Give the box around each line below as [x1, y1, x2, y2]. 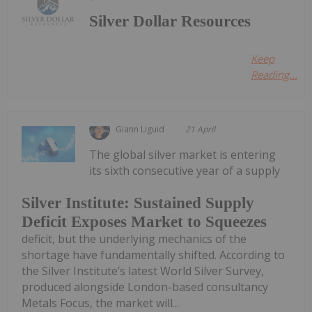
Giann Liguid [116, 123, 165, 136]
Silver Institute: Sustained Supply [22, 194, 254, 212]
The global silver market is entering [89, 147, 276, 163]
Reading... [251, 68, 298, 82]
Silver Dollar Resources [89, 13, 251, 31]
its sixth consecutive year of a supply [89, 163, 281, 179]
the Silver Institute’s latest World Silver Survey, [22, 263, 264, 279]
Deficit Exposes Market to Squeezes [22, 213, 267, 231]
